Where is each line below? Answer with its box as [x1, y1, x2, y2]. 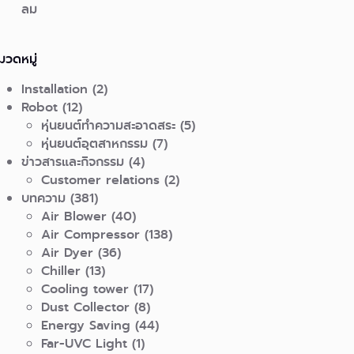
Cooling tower [41, 279, 130, 298]
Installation [21, 79, 88, 98]
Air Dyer [41, 243, 94, 262]
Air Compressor [41, 224, 141, 243]
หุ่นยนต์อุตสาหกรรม [41, 134, 149, 153]
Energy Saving [41, 315, 131, 334]
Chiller [41, 261, 81, 280]
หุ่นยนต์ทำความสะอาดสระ [41, 115, 176, 134]
